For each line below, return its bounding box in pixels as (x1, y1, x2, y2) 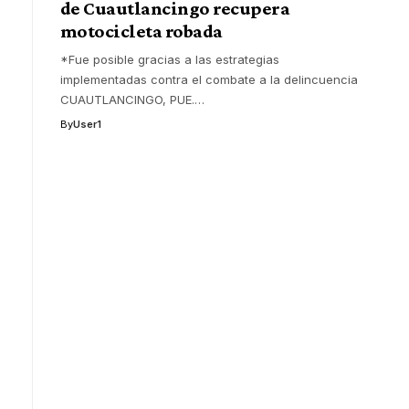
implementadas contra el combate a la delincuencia (59, 71, 358, 87)
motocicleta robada (59, 19, 223, 42)
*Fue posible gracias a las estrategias (59, 51, 279, 67)
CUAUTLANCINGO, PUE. (59, 91, 194, 107)
